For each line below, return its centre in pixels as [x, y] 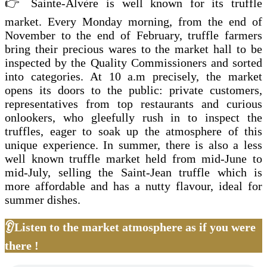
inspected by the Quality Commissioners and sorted [133, 63]
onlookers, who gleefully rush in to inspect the [133, 118]
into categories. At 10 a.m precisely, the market [133, 77]
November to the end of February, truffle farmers [133, 35]
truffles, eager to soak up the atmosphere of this [133, 131]
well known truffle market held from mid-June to [133, 159]
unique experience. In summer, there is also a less [133, 145]
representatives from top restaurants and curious [133, 104]
